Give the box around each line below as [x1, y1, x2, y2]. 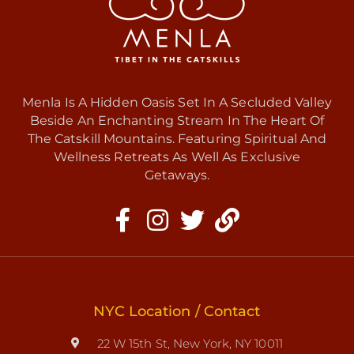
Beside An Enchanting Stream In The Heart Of [29, 112, 325, 128]
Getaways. [145, 167, 209, 183]
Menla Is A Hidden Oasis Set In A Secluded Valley [22, 94, 332, 110]
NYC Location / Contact [93, 302, 261, 320]
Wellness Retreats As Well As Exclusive [53, 149, 301, 164]
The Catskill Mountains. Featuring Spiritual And [27, 130, 327, 146]
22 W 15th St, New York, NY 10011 [96, 335, 283, 351]
